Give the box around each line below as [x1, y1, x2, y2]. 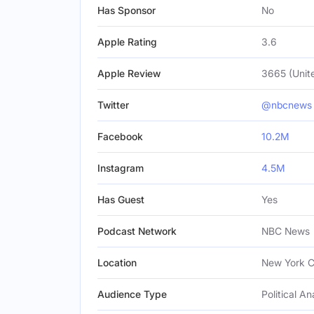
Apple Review [97, 67, 161, 79]
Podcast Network [97, 225, 177, 237]
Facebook [97, 130, 143, 142]
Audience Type [97, 288, 167, 300]
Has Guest [97, 193, 144, 205]
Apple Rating [97, 36, 157, 48]
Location [97, 257, 137, 268]
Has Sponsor [97, 4, 156, 16]
